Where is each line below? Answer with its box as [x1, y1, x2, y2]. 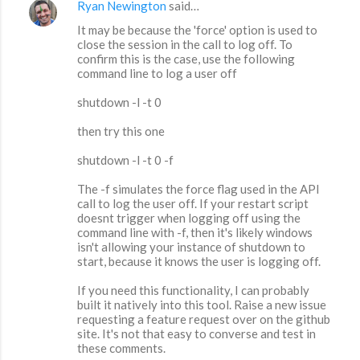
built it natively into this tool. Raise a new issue [77, 297, 326, 313]
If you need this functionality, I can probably [77, 283, 309, 298]
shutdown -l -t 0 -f [77, 153, 174, 168]
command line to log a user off [77, 66, 237, 81]
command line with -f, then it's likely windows [77, 225, 313, 240]
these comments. [77, 341, 166, 356]
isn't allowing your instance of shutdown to [77, 239, 305, 255]
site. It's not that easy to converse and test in [77, 326, 316, 342]
